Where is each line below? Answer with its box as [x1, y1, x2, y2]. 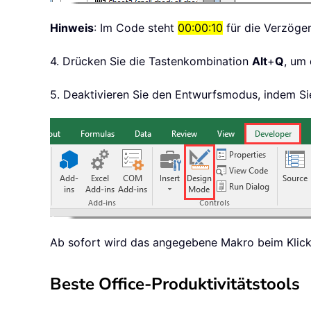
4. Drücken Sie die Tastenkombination [50, 54, 252, 69]
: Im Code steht [94, 21, 178, 35]
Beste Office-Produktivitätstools [50, 273, 300, 296]
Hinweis [50, 21, 94, 35]
